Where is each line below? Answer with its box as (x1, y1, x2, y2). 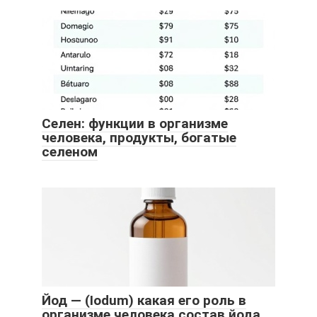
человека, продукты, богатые (42, 129, 236, 146)
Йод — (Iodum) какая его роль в (42, 292, 246, 309)
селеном (42, 143, 98, 160)
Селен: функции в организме (42, 115, 228, 132)
